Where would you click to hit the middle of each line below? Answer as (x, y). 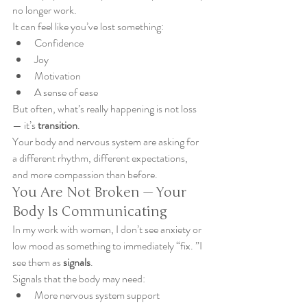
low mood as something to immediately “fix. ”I (108, 246)
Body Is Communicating (90, 211)
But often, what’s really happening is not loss (106, 109)
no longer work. (45, 10)
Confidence (59, 43)
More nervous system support (97, 295)
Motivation (58, 76)
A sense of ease (66, 92)
